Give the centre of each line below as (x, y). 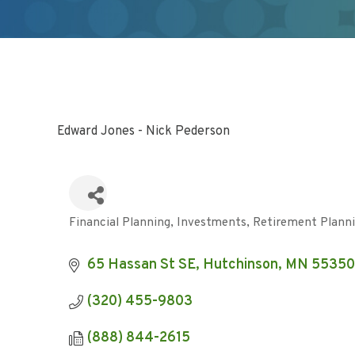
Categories (104, 232)
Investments (212, 223)
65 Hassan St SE (141, 265)
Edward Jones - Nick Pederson (143, 132)
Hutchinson (240, 265)
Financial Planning (120, 223)
